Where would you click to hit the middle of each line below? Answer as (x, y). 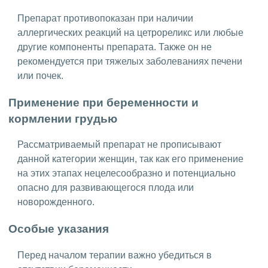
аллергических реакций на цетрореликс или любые (130, 32)
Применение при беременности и (103, 102)
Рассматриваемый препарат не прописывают (119, 145)
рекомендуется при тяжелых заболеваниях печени (130, 61)
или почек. (40, 75)
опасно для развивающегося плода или (106, 188)
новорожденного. (56, 202)
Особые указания (59, 229)
